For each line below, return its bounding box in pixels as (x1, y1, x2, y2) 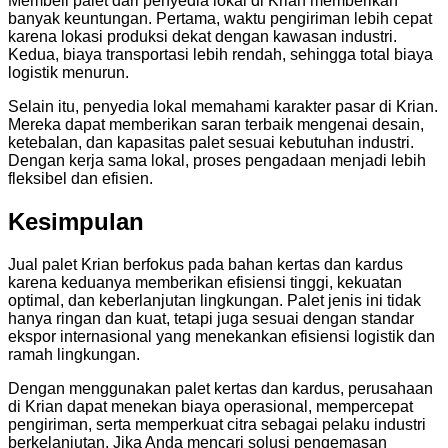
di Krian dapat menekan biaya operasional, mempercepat (8, 397, 413, 415)
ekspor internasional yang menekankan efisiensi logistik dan (8, 327, 435, 345)
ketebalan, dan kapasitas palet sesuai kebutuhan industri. (8, 133, 414, 151)
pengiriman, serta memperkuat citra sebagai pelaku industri (8, 415, 426, 433)
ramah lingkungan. (8, 345, 140, 363)
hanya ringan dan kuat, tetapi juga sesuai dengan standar (8, 309, 414, 327)
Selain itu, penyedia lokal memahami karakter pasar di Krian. (8, 97, 438, 115)
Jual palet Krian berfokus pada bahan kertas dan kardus (8, 255, 403, 273)
